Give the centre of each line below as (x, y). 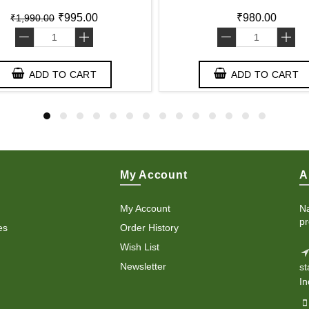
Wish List (139, 247)
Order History (149, 228)
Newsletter (143, 266)
